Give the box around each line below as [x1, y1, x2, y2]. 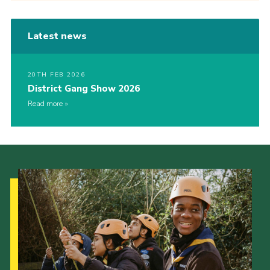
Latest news [27, 30, 87, 43]
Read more [27, 99, 63, 109]
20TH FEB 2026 [27, 71, 86, 80]
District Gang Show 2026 [27, 83, 140, 95]
